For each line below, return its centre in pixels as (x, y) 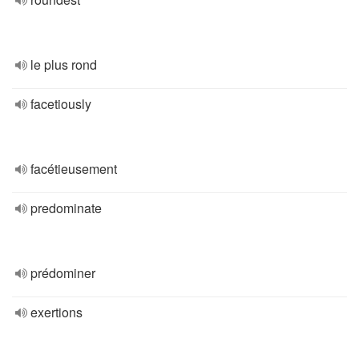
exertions (56, 312)
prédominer (63, 273)
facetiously (61, 104)
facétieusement (74, 169)
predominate (66, 208)
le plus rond (64, 65)
